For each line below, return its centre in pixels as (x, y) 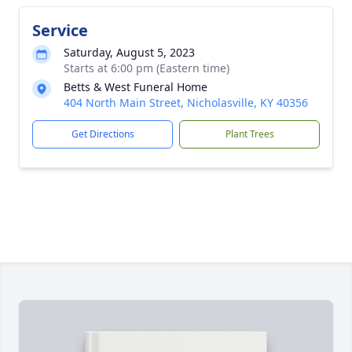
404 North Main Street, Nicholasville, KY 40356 (186, 103)
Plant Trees (249, 134)
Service (60, 30)
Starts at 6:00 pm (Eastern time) (147, 68)
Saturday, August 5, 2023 (129, 52)
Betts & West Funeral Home (136, 87)
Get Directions (103, 134)
